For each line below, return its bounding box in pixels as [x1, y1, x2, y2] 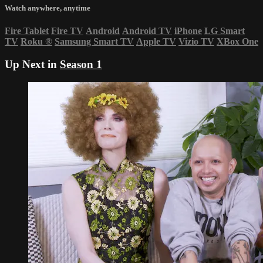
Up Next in [5, 58, 60, 71]
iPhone [174, 26, 202, 36]
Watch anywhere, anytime [5, 4, 90, 13]
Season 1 [60, 58, 102, 71]
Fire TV [51, 26, 83, 36]
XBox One [217, 36, 258, 47]
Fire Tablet [5, 26, 49, 36]
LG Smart [204, 26, 245, 36]
